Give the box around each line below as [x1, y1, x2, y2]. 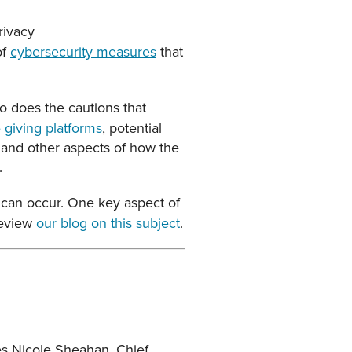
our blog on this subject [36, 213, 180, 233]
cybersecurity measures [10, 42, 156, 62]
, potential [102, 118, 162, 138]
